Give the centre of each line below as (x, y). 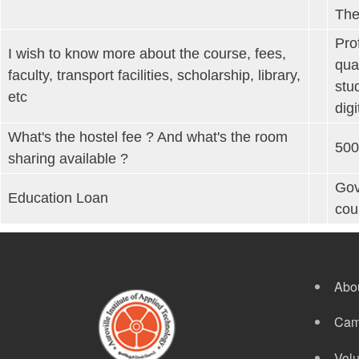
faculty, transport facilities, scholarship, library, (154, 75)
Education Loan (58, 198)
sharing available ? (68, 158)
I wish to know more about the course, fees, (147, 53)
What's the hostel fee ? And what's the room (148, 137)
